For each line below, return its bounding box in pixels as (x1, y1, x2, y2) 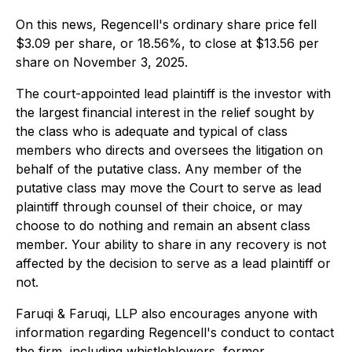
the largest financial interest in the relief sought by (16, 104, 314, 121)
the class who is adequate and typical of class (16, 123, 288, 140)
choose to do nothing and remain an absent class (16, 218, 310, 234)
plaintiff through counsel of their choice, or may (16, 199, 302, 215)
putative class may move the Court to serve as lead (16, 180, 321, 196)
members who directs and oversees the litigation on (16, 142, 323, 159)
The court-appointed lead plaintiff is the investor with (16, 86, 331, 102)
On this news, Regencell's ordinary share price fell (16, 16, 317, 33)
